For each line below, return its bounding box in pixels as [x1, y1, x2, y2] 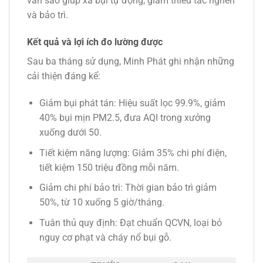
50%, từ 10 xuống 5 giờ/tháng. [39, 197, 164, 208]
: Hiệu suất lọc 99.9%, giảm [113, 97, 225, 109]
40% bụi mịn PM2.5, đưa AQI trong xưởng [39, 112, 211, 124]
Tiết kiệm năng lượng [39, 147, 127, 159]
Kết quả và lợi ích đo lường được [27, 36, 163, 48]
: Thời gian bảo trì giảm [120, 182, 217, 194]
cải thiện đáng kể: [27, 70, 100, 82]
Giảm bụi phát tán [39, 97, 114, 109]
